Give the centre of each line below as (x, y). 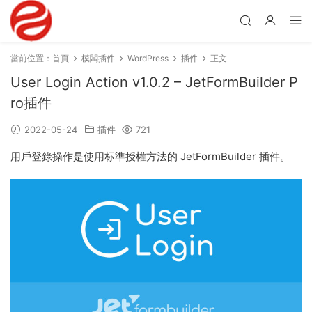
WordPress (148, 58)
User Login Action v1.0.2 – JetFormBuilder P (154, 82)
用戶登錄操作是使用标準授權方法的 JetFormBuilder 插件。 (150, 156)
